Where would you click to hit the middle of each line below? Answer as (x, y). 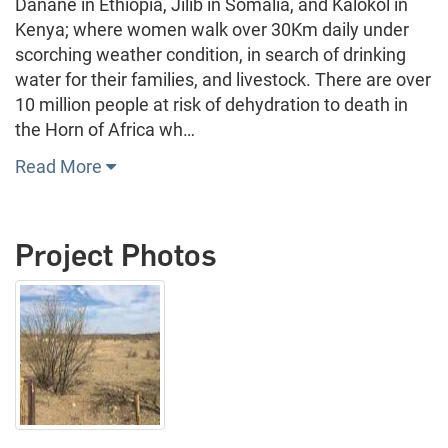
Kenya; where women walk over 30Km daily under (212, 29)
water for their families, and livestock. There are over (223, 79)
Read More (60, 166)
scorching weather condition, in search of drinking (210, 54)
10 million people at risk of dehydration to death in (211, 104)
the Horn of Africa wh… (105, 129)
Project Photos (116, 255)
